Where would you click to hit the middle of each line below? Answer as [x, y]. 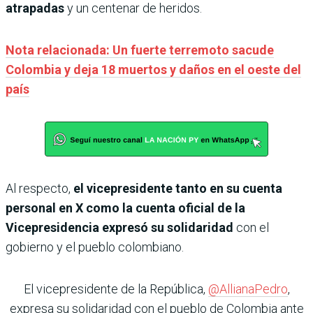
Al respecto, [39, 188]
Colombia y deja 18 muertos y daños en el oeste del [153, 69]
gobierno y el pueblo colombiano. [95, 247]
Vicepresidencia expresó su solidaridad [119, 227]
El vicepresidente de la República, [116, 289]
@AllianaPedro [248, 289]
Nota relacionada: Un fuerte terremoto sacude [140, 50]
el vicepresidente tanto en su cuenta [178, 188]
